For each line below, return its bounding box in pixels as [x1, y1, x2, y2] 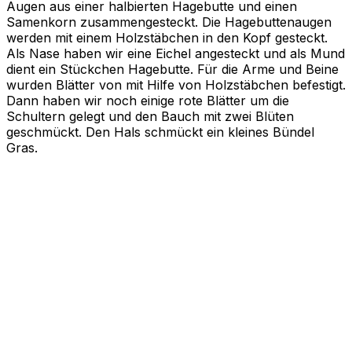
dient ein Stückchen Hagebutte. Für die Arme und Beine [6, 60, 339, 77]
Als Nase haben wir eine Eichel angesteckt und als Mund [6, 45, 345, 61]
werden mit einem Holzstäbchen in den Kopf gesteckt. [6, 29, 328, 46]
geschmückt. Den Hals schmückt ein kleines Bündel [6, 123, 314, 140]
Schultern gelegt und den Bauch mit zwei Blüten [6, 108, 294, 124]
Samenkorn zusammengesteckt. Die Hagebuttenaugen [6, 13, 332, 30]
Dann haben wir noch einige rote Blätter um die [6, 92, 289, 108]
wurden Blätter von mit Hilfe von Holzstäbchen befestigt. [6, 76, 346, 93]
